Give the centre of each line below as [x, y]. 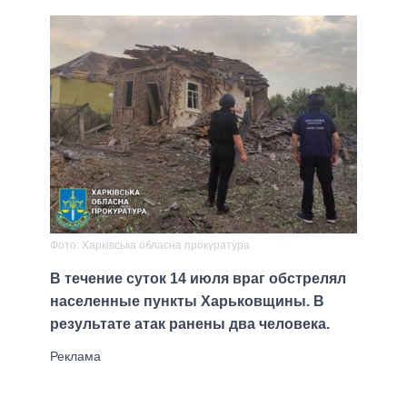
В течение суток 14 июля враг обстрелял [198, 278]
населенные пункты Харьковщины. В [187, 301]
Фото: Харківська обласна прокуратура [150, 245]
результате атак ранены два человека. [190, 323]
